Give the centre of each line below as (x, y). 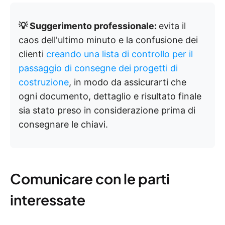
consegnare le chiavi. (63, 124)
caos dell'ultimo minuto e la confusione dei (108, 40)
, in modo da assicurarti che (128, 82)
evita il (172, 26)
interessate (48, 199)
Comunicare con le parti (90, 178)
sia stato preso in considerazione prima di (107, 110)
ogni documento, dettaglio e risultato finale (110, 96)
